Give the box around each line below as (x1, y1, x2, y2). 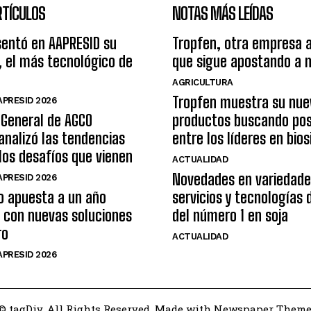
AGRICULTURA (172, 77, 233, 87)
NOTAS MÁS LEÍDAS (172, 3, 273, 24)
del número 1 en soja (172, 206, 288, 225)
